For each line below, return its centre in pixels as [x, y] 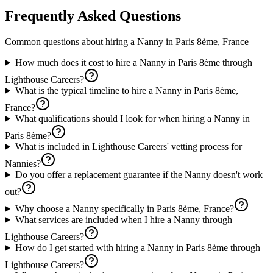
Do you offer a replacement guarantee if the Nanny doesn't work [139, 175]
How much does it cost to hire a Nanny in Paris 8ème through [133, 63]
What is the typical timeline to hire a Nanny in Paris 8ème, [126, 91]
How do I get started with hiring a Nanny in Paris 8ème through [137, 248]
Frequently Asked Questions [93, 16]
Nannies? [23, 164]
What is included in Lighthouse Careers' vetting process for [128, 147]
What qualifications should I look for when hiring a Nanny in [132, 119]
